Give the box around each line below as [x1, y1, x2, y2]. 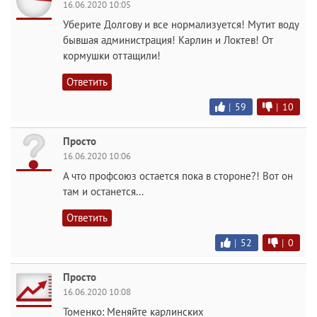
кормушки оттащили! [63, 49, 161, 62]
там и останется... [63, 185, 144, 198]
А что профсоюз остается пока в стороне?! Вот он [63, 169, 293, 183]
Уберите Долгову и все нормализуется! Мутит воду [63, 18, 299, 31]
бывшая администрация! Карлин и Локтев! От [63, 33, 273, 47]
